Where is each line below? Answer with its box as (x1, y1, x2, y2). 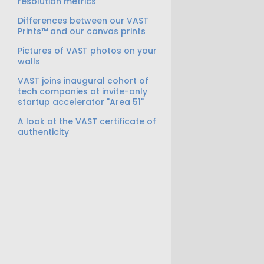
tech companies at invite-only (18, 85, 147, 97)
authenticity (18, 126, 69, 138)
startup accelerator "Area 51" (18, 96, 144, 108)
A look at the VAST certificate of (18, 115, 156, 127)
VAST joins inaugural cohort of (18, 75, 148, 87)
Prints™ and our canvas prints (18, 25, 146, 37)
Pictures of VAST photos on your (18, 45, 157, 57)
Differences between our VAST (18, 15, 148, 27)
